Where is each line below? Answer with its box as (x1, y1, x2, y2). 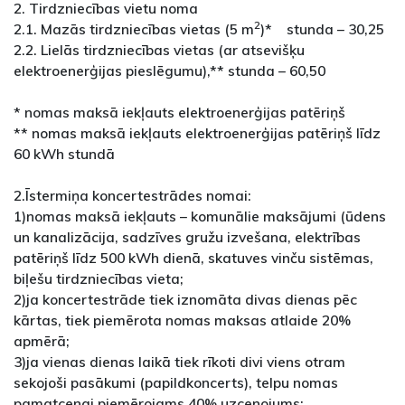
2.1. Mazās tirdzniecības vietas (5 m (14, 20, 254, 39)
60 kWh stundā (14, 145, 115, 164)
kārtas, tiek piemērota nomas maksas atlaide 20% (14, 311, 351, 330)
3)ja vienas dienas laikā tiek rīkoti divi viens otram (14, 353, 345, 372)
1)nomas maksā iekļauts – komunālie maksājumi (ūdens (14, 207, 386, 226)
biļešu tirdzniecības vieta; (14, 269, 184, 288)
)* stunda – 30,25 (260, 20, 384, 39)
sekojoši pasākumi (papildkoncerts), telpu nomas (14, 373, 338, 392)
